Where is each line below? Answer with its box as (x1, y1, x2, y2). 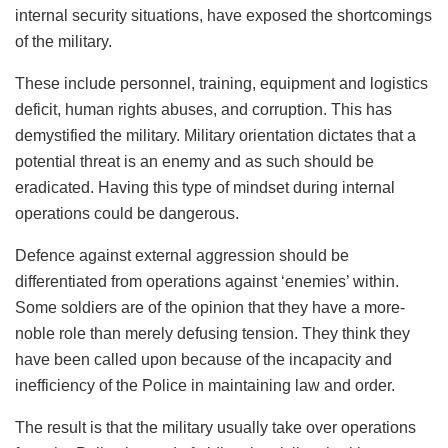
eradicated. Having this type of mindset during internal (15, 179, 395, 197)
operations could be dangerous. (15, 205, 239, 223)
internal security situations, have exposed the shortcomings (15, 7, 432, 25)
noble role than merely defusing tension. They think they (15, 325, 410, 343)
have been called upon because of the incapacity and (15, 351, 392, 369)
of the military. (15, 33, 112, 51)
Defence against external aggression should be (15, 247, 349, 265)
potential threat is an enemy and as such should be (15, 153, 374, 171)
